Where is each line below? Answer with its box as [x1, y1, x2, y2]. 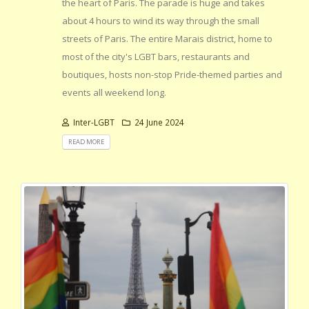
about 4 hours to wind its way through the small [62, 14, 259, 27]
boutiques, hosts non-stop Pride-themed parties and [62, 68, 282, 81]
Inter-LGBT [71, 116, 114, 128]
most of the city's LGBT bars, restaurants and [62, 50, 250, 63]
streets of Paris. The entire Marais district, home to [62, 32, 272, 45]
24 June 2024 [132, 116, 184, 128]
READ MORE [68, 137, 104, 146]
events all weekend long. [62, 86, 166, 99]
